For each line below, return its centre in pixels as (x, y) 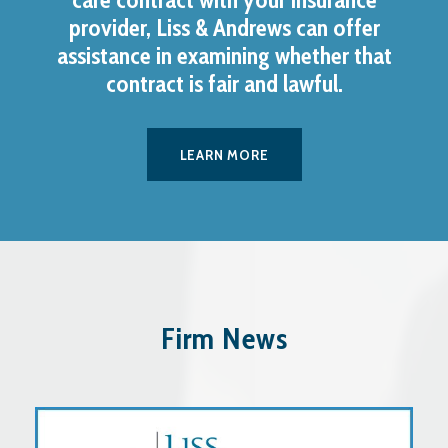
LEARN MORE (224, 155)
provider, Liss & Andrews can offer (224, 27)
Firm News (224, 339)
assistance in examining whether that (224, 55)
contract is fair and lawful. (224, 83)
